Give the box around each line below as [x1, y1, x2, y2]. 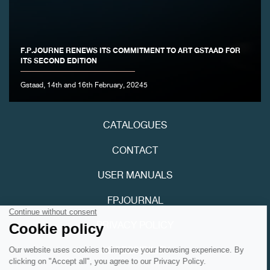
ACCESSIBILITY [100, 246, 170, 257]
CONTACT [112, 146, 158, 157]
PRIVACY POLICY [96, 221, 174, 231]
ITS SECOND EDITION [20, 55, 98, 65]
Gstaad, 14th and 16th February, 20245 [20, 81, 148, 89]
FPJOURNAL [107, 196, 163, 207]
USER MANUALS [98, 171, 172, 181]
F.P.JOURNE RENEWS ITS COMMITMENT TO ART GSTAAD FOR [20, 45, 241, 55]
